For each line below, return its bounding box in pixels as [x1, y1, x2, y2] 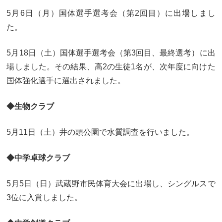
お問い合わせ [51, 14, 95, 23]
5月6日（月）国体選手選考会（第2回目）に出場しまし [6, 9, 216, 18]
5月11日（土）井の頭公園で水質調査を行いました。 [6, 128, 195, 137]
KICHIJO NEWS [125, 4, 179, 12]
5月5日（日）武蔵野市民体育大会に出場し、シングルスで [6, 179, 216, 188]
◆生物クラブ [6, 102, 55, 111]
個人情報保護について [101, 14, 175, 23]
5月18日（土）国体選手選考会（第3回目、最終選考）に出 [6, 49, 216, 57]
